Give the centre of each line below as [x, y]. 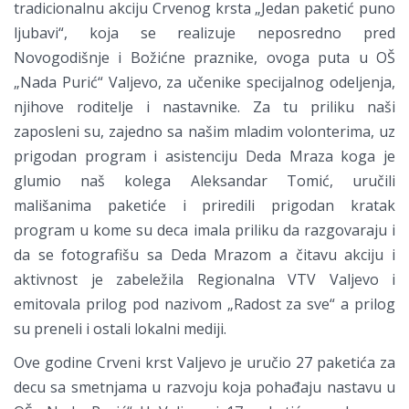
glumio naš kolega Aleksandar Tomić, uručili [204, 181]
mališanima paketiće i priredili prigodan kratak [204, 206]
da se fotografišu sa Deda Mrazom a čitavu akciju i [204, 255]
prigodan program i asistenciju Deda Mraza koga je [204, 157]
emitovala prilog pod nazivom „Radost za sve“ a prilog [204, 304]
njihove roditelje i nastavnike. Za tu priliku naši [204, 107]
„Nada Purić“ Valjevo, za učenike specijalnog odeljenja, [204, 83]
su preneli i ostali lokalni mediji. [120, 329]
